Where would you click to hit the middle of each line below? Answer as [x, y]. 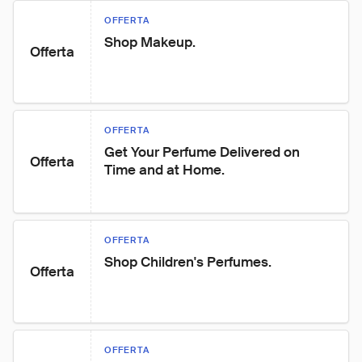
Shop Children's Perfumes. [188, 262]
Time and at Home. [164, 170]
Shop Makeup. [150, 42]
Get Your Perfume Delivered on [204, 152]
